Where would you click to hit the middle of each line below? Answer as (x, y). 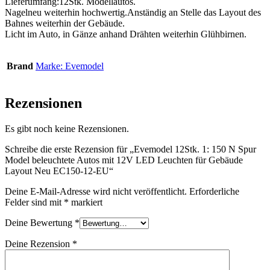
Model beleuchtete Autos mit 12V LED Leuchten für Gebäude (124, 160)
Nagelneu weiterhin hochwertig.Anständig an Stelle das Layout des (133, 12)
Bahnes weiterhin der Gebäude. (65, 23)
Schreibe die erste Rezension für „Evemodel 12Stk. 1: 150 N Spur (130, 149)
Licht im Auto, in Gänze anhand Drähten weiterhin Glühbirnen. (126, 34)
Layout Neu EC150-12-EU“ (59, 171)
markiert (86, 202)
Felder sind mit (34, 202)
